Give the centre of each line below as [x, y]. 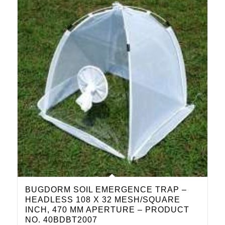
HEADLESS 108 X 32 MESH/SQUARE [102, 200]
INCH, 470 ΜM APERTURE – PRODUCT [107, 210]
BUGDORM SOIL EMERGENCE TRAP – [106, 190]
